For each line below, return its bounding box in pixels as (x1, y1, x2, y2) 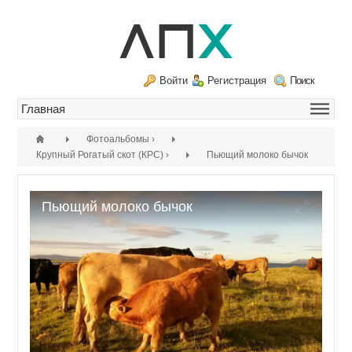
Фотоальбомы (86, 134, 150, 145)
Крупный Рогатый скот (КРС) (36, 149, 164, 160)
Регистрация (207, 75, 267, 86)
